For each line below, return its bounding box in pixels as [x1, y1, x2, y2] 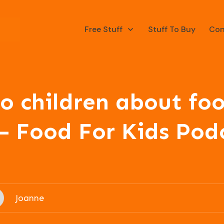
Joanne [15, 192, 44, 204]
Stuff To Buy [147, 24, 195, 35]
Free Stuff [84, 24, 122, 35]
